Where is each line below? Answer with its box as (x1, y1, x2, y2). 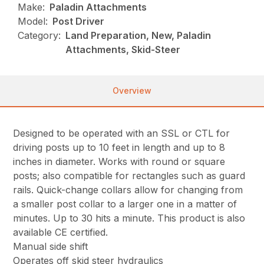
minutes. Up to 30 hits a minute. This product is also (13, 212, 246, 225)
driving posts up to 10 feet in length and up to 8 (13, 141, 226, 154)
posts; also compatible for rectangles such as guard (13, 170, 246, 182)
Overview (113, 85, 151, 96)
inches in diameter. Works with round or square (13, 156, 226, 168)
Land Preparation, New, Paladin (65, 29, 212, 42)
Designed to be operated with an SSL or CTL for (13, 127, 230, 140)
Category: (18, 29, 61, 42)
